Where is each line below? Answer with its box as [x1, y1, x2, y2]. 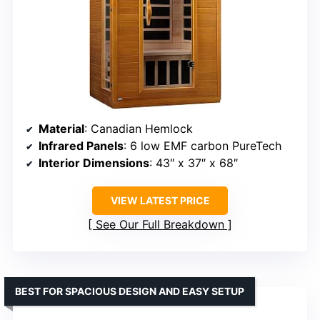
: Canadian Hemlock [84, 121, 193, 136]
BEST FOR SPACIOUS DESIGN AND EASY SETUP [15, 284, 244, 297]
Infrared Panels [39, 138, 124, 153]
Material [39, 121, 84, 136]
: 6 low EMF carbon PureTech [124, 138, 281, 153]
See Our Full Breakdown [96, 216, 224, 231]
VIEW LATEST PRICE [110, 194, 210, 206]
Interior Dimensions [39, 155, 149, 170]
